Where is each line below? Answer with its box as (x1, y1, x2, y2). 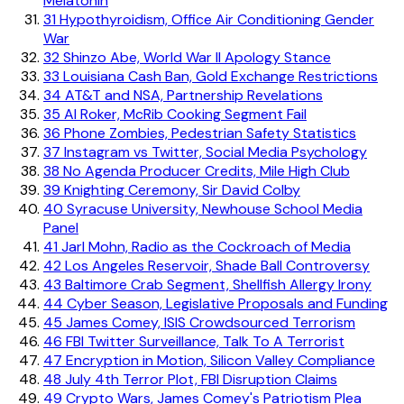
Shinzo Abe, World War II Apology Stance (60, 47, 331, 67)
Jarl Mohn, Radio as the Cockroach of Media (58, 236, 351, 256)
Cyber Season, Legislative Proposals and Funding (63, 293, 388, 313)
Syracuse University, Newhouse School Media (63, 198, 363, 218)
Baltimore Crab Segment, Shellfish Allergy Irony (61, 274, 372, 294)
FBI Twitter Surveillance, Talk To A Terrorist (62, 331, 344, 351)
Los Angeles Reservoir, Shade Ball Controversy (61, 255, 370, 275)
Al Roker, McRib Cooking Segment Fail (60, 104, 307, 124)
